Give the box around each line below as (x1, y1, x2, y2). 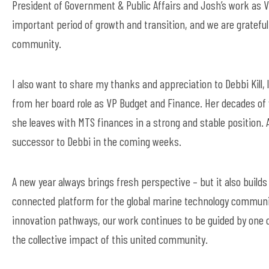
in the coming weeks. (91, 134, 184, 148)
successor (12, 134, 54, 148)
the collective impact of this (12, 232, 128, 246)
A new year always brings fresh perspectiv (12, 174, 186, 189)
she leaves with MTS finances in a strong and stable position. (12, 115, 264, 129)
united (128, 232, 156, 246)
